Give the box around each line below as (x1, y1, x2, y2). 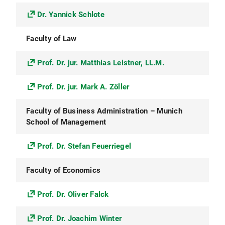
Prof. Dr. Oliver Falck (37, 190, 109, 199)
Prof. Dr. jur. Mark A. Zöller (37, 82, 130, 91)
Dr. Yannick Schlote (37, 10, 104, 19)
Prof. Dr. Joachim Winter (37, 214, 122, 223)
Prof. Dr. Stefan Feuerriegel (37, 142, 131, 151)
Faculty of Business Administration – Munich (26, 106, 182, 116)
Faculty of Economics (26, 166, 100, 175)
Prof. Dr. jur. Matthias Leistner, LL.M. (37, 58, 164, 67)
